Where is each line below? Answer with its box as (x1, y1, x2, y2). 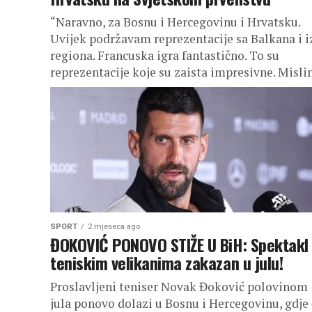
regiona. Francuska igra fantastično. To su (50, 47, 279, 63)
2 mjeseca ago (88, 222, 140, 231)
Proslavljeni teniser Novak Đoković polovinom (50, 279, 308, 295)
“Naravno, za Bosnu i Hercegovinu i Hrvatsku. (50, 14, 300, 30)
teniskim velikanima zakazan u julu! (50, 250, 283, 275)
